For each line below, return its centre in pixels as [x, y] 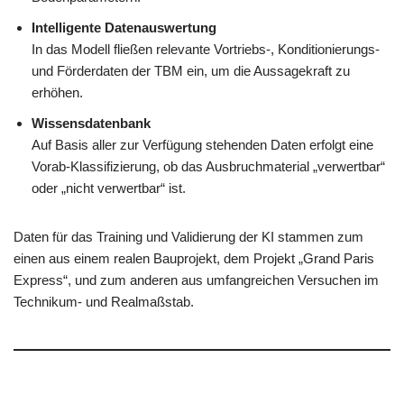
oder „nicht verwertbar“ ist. [109, 188]
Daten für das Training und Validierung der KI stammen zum [188, 237]
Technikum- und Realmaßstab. [104, 302]
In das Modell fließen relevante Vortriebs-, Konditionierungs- [206, 50]
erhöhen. [57, 93]
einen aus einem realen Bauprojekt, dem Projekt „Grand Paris [194, 259]
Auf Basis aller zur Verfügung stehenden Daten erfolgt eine [202, 145]
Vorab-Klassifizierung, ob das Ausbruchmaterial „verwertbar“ [208, 167]
